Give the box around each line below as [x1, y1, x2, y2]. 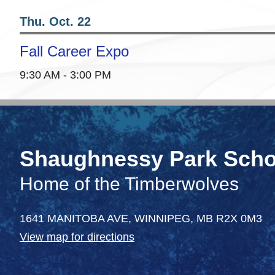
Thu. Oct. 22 [20, 15, 91, 29]
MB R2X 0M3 [196, 212, 262, 225]
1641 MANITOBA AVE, [20, 212, 134, 225]
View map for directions [20, 231, 134, 244]
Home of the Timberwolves [20, 174, 239, 195]
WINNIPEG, [134, 212, 196, 225]
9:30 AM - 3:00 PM [20, 69, 111, 82]
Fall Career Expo [20, 43, 129, 60]
